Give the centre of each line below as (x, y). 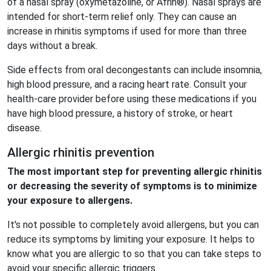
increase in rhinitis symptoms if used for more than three (127, 31)
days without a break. (52, 46)
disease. (24, 128)
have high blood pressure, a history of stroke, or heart (120, 113)
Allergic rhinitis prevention (81, 152)
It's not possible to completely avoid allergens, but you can (133, 225)
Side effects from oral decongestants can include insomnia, (135, 70)
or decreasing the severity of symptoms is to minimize (132, 186)
